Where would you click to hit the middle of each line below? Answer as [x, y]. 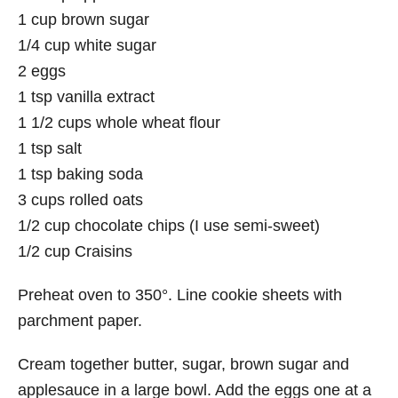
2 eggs [42, 71]
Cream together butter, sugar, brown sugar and [183, 364]
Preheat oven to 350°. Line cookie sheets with [180, 295]
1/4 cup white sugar [87, 45]
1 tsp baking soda [80, 174]
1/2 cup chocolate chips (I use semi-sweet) [169, 226]
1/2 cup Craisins [75, 251]
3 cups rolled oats [80, 200]
